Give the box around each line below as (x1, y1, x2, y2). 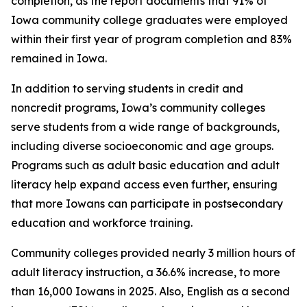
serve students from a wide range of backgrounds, (11, 120, 280, 134)
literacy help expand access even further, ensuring (11, 177, 278, 191)
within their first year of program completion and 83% (11, 32, 292, 46)
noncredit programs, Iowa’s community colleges (11, 101, 265, 114)
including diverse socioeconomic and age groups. (11, 139, 273, 153)
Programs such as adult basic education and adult (11, 158, 280, 172)
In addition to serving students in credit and (11, 82, 243, 95)
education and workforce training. (11, 216, 193, 230)
